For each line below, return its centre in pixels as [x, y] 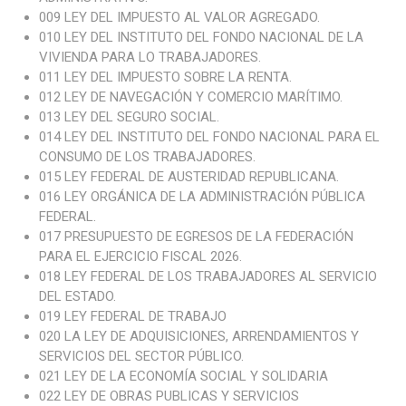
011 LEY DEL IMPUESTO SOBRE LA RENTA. [165, 77]
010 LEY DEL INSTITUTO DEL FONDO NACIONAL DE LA [201, 38]
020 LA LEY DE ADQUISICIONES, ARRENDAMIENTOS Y [198, 337]
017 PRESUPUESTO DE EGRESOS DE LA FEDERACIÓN [196, 237]
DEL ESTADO [76, 297]
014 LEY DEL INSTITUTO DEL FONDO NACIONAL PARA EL [209, 137]
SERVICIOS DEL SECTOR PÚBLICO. [141, 357]
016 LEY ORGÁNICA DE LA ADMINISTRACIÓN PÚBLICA [202, 197]
